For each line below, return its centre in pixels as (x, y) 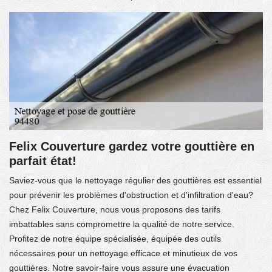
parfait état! (43, 161)
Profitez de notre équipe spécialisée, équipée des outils (115, 238)
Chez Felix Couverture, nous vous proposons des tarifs (115, 209)
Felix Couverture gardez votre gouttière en (132, 146)
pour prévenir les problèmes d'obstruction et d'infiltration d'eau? (131, 195)
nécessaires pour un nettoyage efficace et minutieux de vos (123, 253)
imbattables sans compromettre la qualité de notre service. (122, 224)
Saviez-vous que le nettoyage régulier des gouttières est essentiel (135, 180)
